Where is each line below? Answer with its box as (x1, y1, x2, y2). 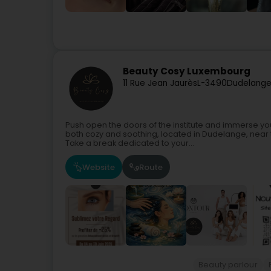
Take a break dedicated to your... (65, 138, 194, 148)
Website (82, 161, 115, 173)
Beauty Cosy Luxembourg (123, 65, 250, 78)
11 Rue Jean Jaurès (123, 77, 197, 90)
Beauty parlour (198, 260, 258, 270)
